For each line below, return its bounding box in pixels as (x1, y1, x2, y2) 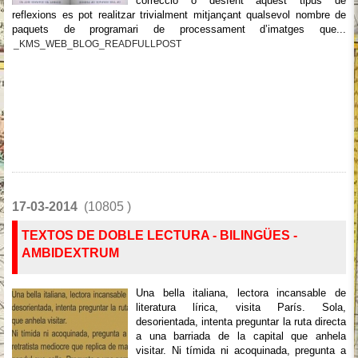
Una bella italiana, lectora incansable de (136, 287, 346, 299)
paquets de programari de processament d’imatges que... (12, 23, 346, 35)
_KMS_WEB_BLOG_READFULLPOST (14, 38, 181, 50)
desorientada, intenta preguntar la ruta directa (136, 316, 346, 328)
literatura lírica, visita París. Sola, (136, 301, 346, 313)
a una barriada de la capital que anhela (136, 330, 346, 342)
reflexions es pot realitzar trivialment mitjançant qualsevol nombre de (12, 9, 346, 21)
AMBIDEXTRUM (22, 246, 119, 260)
